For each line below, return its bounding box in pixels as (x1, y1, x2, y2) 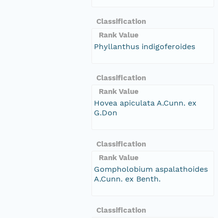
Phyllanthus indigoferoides (94, 41, 195, 51)
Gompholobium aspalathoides (94, 164, 208, 174)
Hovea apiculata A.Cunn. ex (94, 98, 197, 108)
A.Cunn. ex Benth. (94, 174, 161, 183)
